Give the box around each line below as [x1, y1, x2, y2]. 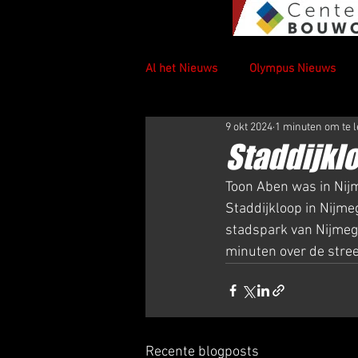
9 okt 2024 [225, 120, 272, 134]
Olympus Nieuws [249, 62, 336, 76]
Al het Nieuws [145, 62, 217, 76]
